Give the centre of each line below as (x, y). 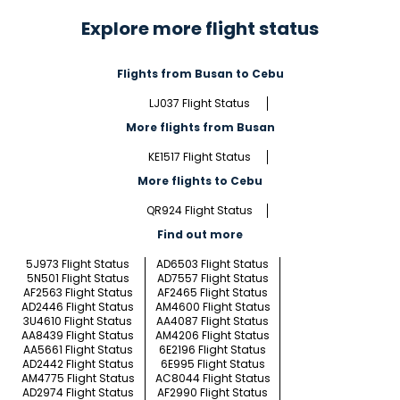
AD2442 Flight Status (78, 364)
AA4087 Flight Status (212, 321)
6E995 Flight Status (212, 364)
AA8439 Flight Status (78, 336)
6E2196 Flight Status (212, 350)
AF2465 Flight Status (212, 293)
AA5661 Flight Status (78, 350)
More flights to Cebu (200, 181)
